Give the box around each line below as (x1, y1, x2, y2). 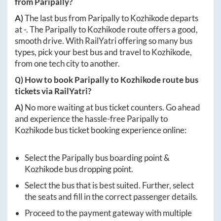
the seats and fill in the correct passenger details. (25, 191, 198, 202)
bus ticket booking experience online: (53, 124, 186, 135)
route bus (161, 74, 198, 85)
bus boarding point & (94, 152, 170, 163)
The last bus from (25, 12, 88, 23)
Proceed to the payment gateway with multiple (25, 207, 192, 218)
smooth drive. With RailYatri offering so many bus (15, 35, 192, 46)
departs (169, 12, 198, 23)
